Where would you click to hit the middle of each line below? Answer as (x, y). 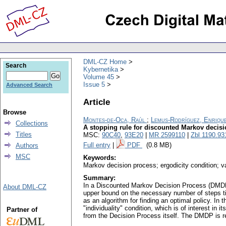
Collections (32, 123)
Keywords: (100, 158)
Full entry (97, 145)
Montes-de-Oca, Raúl (114, 120)
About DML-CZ (25, 187)
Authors (27, 146)
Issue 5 (94, 84)
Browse (15, 112)
